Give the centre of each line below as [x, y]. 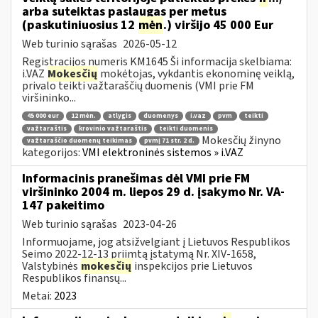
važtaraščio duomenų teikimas [79, 141]
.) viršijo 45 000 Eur [218, 25]
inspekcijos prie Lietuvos [192, 266]
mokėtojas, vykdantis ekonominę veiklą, [196, 73]
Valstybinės [51, 266]
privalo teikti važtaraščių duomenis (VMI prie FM [138, 86]
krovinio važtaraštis [113, 128]
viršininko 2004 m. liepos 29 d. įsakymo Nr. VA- [153, 192]
